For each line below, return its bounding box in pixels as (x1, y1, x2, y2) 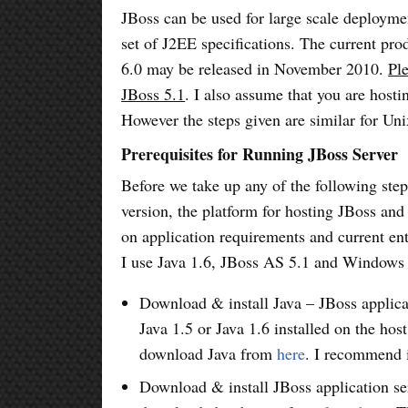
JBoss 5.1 (121, 82, 186, 105)
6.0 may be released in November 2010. (121, 56, 389, 79)
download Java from (139, 342, 278, 364)
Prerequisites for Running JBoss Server (121, 141, 399, 166)
